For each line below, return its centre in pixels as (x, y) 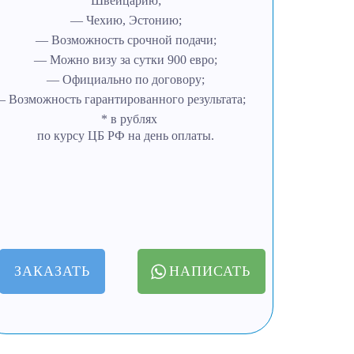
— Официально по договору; (126, 79)
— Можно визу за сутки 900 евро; (126, 60)
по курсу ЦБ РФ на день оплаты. (126, 136)
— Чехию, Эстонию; (126, 20)
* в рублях (126, 119)
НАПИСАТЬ (210, 271)
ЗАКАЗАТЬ (53, 271)
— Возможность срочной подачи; (126, 40)
